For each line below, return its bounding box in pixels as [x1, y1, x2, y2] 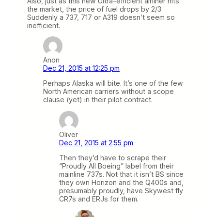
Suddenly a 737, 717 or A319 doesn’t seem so [27, 13, 175, 22]
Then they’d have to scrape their [59, 153, 166, 162]
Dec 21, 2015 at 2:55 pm [59, 138, 133, 147]
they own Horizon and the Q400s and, [59, 178, 184, 186]
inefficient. [27, 21, 60, 30]
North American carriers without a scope [43, 87, 174, 96]
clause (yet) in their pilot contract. [43, 95, 153, 104]
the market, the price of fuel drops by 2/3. [27, 5, 163, 14]
